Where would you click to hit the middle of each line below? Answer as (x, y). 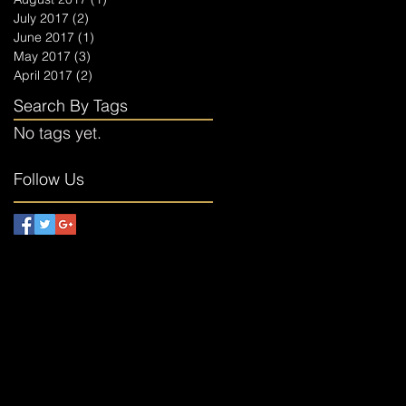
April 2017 (43, 75)
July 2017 (41, 18)
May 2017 (42, 56)
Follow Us (49, 179)
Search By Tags (71, 106)
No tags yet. (58, 133)
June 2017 (44, 37)
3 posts (112, 56)
